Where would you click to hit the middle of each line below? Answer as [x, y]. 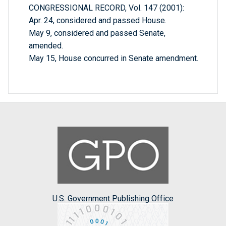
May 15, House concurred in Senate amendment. [114, 59]
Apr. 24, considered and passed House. [98, 21]
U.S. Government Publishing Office [113, 198]
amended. [46, 46]
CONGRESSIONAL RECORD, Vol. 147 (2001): [106, 8]
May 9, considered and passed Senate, [97, 33]
